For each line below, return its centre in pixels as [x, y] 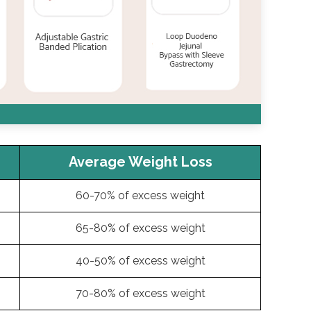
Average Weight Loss [140, 162]
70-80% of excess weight [140, 293]
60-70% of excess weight [140, 195]
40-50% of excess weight [140, 261]
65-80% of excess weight [140, 228]
